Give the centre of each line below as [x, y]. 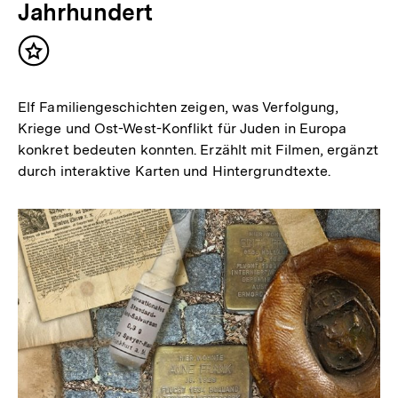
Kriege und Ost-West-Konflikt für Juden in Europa [183, 129]
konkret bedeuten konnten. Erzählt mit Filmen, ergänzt [198, 150]
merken [61, 76]
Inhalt [55, 59]
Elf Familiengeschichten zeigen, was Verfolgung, [179, 107]
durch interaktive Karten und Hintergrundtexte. [175, 171]
